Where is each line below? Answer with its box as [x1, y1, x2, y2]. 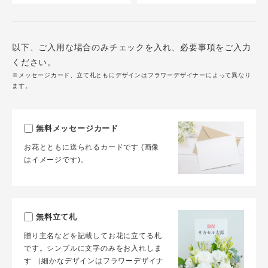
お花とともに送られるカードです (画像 [24, 143, 160, 151]
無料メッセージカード [36, 124, 118, 133]
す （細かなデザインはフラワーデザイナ [24, 257, 165, 266]
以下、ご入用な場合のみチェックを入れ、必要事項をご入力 [12, 42, 251, 52]
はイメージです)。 [24, 156, 89, 164]
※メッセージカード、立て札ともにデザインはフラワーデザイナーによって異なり [12, 72, 251, 78]
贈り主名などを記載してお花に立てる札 [24, 232, 162, 240]
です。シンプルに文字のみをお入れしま [24, 244, 162, 253]
